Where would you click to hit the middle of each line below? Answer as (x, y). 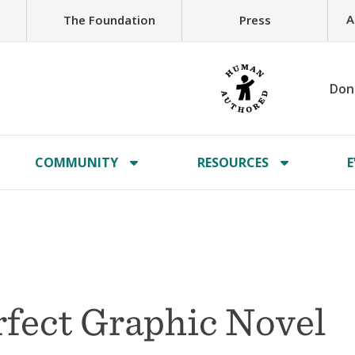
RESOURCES (233, 162)
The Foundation (109, 19)
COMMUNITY (77, 162)
